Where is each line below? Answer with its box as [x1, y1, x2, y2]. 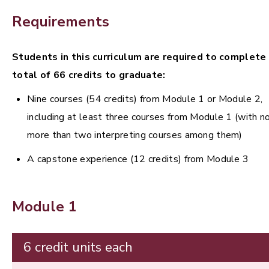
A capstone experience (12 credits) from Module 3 [27, 153, 249, 166]
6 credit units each [23, 238, 133, 257]
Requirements [12, 12, 109, 32]
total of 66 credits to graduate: [12, 68, 166, 82]
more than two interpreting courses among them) [27, 128, 243, 142]
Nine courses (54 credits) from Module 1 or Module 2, [27, 92, 263, 106]
